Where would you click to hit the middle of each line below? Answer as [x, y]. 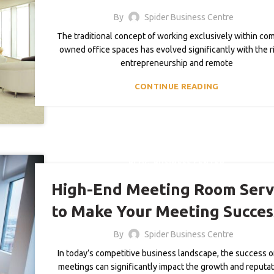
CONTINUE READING [176, 86]
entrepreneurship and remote [176, 63]
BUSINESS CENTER [189, 163]
